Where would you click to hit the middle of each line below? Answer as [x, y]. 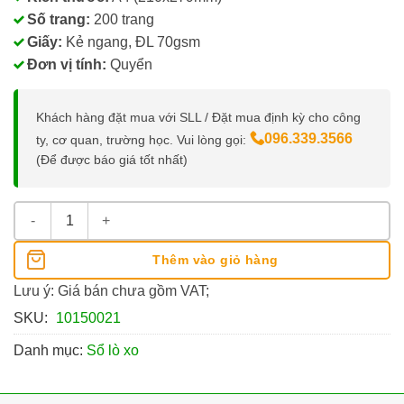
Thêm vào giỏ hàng [216, 259]
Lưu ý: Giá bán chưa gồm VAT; [111, 290]
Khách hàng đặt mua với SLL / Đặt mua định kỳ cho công [198, 117]
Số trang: [59, 19]
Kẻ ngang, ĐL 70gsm [131, 41]
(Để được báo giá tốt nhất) [112, 159]
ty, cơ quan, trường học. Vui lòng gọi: [143, 139]
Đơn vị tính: [67, 64]
